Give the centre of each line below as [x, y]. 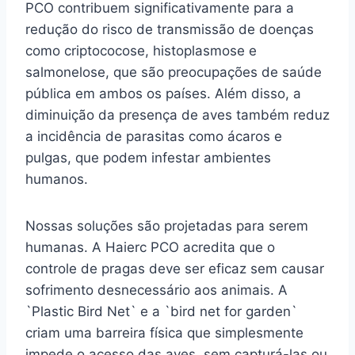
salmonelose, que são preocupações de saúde [174, 72]
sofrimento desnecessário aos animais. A [157, 290]
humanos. [57, 179]
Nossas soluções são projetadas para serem [167, 225]
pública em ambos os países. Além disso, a [163, 93]
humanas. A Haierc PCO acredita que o [150, 247]
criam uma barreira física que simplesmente [164, 332]
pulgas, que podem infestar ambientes [148, 157]
